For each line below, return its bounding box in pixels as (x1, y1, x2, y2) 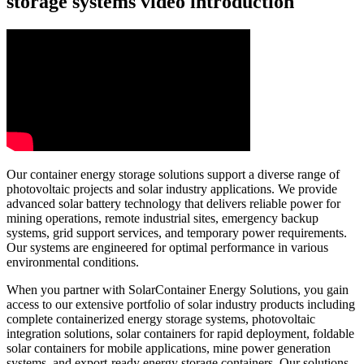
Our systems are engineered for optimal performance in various (6, 240, 328, 255)
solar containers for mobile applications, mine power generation (6, 341, 331, 356)
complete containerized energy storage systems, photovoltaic (6, 312, 315, 327)
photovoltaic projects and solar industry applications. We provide (6, 182, 337, 197)
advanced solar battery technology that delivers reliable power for (6, 197, 340, 211)
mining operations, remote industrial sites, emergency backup (6, 211, 318, 226)
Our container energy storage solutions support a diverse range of (6, 167, 340, 182)
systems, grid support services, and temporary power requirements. (6, 226, 347, 240)
